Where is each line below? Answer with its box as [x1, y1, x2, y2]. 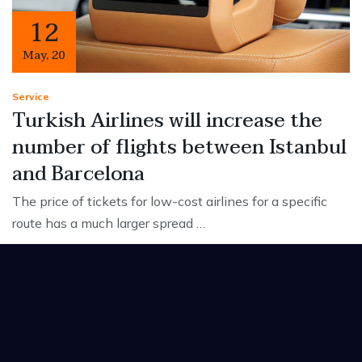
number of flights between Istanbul [12, 130, 347, 164]
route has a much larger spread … [12, 214, 205, 231]
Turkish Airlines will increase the [12, 103, 322, 137]
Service [12, 90, 49, 103]
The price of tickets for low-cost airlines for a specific [12, 192, 327, 209]
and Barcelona [12, 157, 145, 191]
